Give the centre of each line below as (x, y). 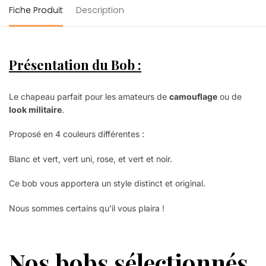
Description (100, 10)
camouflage (193, 96)
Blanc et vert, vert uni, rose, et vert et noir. (91, 159)
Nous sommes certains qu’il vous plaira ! (87, 208)
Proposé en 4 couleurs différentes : (77, 134)
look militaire (35, 109)
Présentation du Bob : (75, 64)
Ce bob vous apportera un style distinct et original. (107, 183)
